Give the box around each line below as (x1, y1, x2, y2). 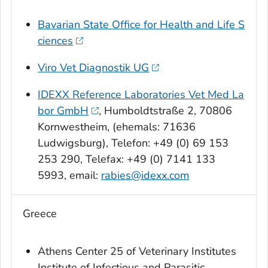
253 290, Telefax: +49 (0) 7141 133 (38, 152, 216, 167)
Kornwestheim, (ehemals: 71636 (38, 120, 196, 135)
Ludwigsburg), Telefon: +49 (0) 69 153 (38, 136, 229, 151)
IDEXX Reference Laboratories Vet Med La (38, 87, 245, 102)
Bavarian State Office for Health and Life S (38, 17, 245, 32)
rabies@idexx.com (101, 168, 190, 183)
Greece (23, 206, 57, 221)
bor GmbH (38, 103, 89, 118)
